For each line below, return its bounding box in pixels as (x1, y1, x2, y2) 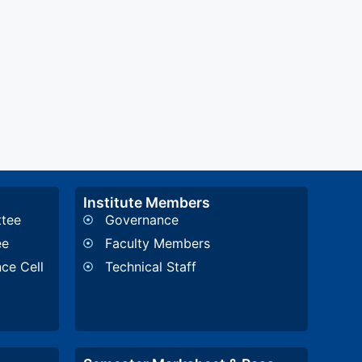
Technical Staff (105, 259, 197, 276)
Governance (105, 212, 179, 229)
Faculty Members (105, 235, 211, 252)
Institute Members (83, 194, 211, 212)
